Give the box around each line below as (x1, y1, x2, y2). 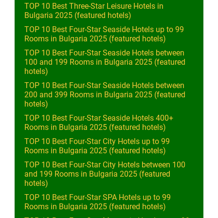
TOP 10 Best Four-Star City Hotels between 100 (24, 160, 185, 169)
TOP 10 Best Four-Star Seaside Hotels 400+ (24, 113, 173, 123)
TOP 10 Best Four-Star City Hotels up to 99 (24, 137, 170, 146)
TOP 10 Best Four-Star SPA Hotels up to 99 (24, 193, 171, 202)
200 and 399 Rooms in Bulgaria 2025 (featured (24, 90, 185, 99)
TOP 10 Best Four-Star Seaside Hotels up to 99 (24, 25, 184, 34)
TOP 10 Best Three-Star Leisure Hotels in (24, 1, 163, 11)
